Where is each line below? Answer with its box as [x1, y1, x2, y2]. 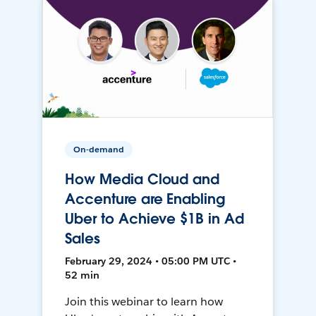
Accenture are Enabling [65, 190, 225, 209]
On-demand [73, 143, 125, 156]
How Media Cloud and [65, 170, 219, 189]
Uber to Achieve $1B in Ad [65, 209, 244, 229]
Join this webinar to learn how [65, 294, 223, 310]
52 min [65, 269, 100, 282]
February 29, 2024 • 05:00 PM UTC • [65, 255, 237, 268]
